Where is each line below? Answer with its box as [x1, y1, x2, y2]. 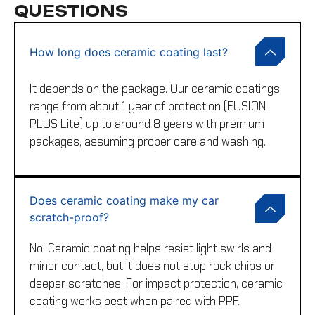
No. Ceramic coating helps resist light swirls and [30, 240, 271, 256]
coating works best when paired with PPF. [30, 292, 240, 309]
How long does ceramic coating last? [30, 44, 228, 59]
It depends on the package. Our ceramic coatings [30, 81, 280, 97]
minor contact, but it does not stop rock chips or [30, 257, 275, 274]
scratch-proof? [30, 210, 109, 224]
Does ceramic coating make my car [30, 193, 219, 207]
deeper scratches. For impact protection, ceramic [30, 275, 283, 291]
